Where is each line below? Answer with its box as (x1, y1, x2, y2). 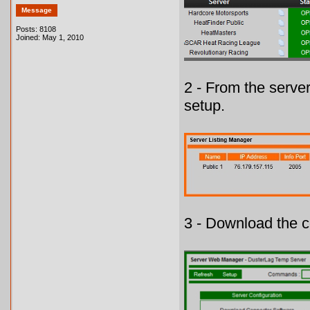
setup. (184, 97, 225, 114)
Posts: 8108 (16, 25, 56, 33)
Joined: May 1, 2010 (16, 33, 84, 42)
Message (21, 6, 52, 14)
